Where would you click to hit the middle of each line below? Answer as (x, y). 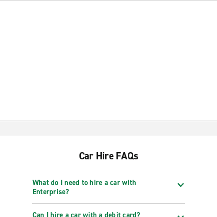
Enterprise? (51, 192)
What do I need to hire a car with (84, 183)
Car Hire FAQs (108, 156)
